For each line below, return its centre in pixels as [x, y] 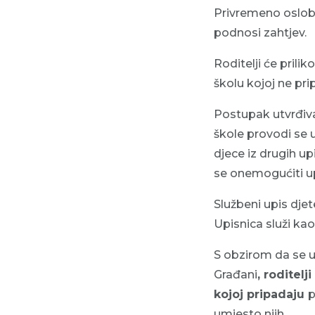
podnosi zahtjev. [260, 32]
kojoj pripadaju [261, 294]
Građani [236, 274]
